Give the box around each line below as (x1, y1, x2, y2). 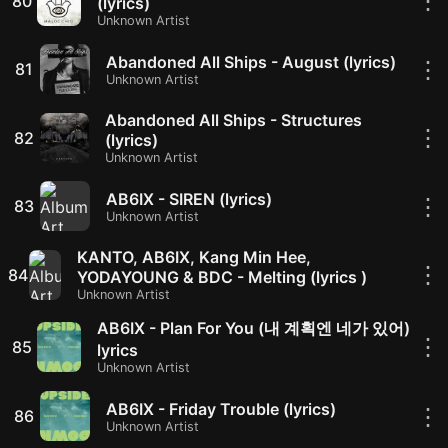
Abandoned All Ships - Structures (105, 110, 363, 130)
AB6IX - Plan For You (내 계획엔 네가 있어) (97, 318, 411, 338)
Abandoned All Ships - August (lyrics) (106, 51, 396, 72)
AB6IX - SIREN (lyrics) (106, 188, 272, 209)
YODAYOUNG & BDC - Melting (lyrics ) (76, 267, 367, 287)
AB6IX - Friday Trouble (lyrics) (106, 398, 336, 419)
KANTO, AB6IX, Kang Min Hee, (76, 247, 311, 267)
